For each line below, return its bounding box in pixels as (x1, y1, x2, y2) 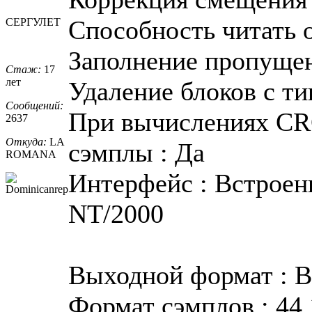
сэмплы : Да (68, 137, 205, 167)
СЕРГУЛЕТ (6, 15, 61, 28)
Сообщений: (6, 99, 63, 111)
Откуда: (6, 135, 47, 148)
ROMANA (6, 148, 56, 160)
